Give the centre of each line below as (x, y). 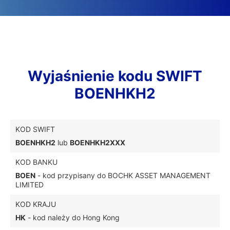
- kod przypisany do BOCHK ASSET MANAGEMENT (123, 175)
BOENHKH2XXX (98, 142)
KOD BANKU (36, 162)
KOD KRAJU (36, 204)
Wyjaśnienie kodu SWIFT (115, 76)
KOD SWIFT (35, 129)
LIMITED (30, 185)
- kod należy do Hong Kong (73, 217)
